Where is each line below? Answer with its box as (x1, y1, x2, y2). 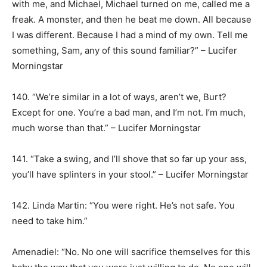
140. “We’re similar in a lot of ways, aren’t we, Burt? (12, 91, 226, 103)
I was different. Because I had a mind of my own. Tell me (12, 29, 248, 41)
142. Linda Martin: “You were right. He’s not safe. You (12, 200, 235, 211)
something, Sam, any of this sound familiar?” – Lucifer (12, 45, 237, 56)
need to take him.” (12, 215, 88, 226)
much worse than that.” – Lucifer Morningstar (12, 122, 201, 133)
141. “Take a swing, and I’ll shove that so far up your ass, (12, 153, 247, 164)
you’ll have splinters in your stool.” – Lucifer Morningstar (12, 169, 249, 180)
